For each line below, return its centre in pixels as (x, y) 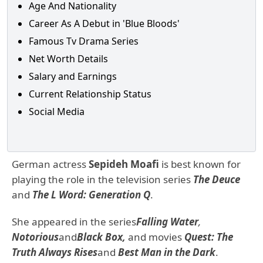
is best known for (200, 164)
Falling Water (167, 222)
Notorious (35, 237)
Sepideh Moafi (124, 164)
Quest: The (209, 237)
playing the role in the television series (102, 179)
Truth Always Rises (55, 252)
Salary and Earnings (73, 76)
